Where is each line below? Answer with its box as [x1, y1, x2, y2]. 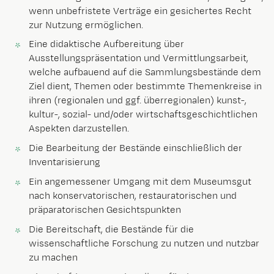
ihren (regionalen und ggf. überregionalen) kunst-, [29, 94, 246, 108]
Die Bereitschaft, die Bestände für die [29, 223, 194, 237]
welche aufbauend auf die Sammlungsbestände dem [29, 66, 261, 80]
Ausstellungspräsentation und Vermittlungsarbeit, [29, 52, 248, 65]
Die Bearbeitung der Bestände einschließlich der [29, 142, 242, 155]
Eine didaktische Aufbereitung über [29, 38, 184, 51]
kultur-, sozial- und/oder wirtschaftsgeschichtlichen [29, 108, 257, 122]
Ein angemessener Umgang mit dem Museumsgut [29, 176, 251, 189]
